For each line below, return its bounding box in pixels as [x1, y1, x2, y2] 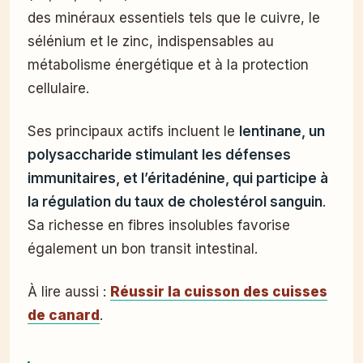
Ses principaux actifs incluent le [28, 123, 239, 140]
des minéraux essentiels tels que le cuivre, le [28, 10, 320, 27]
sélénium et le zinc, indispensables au [28, 33, 274, 50]
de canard [28, 307, 100, 324]
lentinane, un [239, 123, 325, 140]
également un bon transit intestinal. [28, 241, 258, 258]
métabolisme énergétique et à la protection [28, 57, 309, 74]
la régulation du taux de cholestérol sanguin [28, 194, 322, 211]
